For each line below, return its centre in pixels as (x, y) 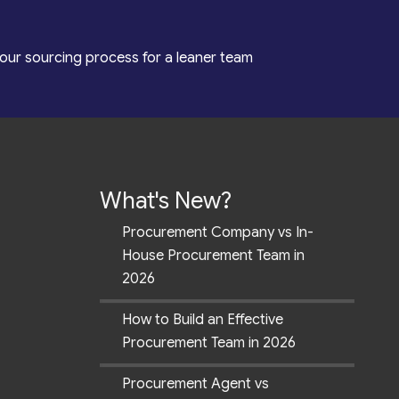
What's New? (166, 201)
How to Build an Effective (203, 320)
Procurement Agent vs (195, 384)
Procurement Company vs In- (218, 233)
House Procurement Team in (213, 256)
